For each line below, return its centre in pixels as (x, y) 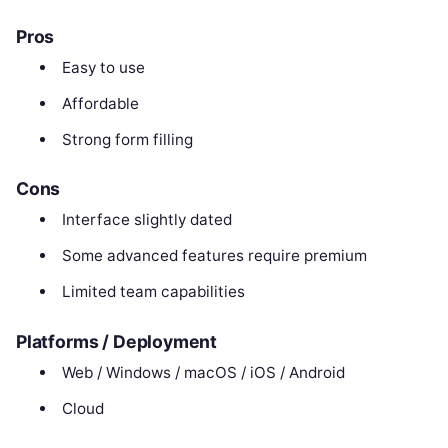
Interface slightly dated (146, 220)
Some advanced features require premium (214, 256)
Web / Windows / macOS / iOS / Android (203, 372)
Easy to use (103, 67)
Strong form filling (127, 139)
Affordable (100, 103)
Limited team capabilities (153, 292)
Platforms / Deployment (117, 341)
